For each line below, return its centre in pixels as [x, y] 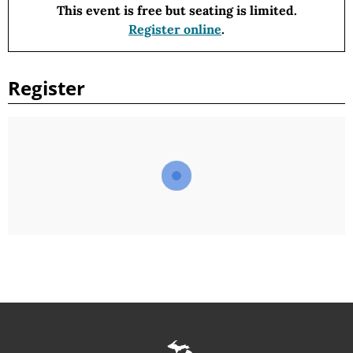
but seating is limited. [231, 11]
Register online [175, 30]
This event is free [109, 11]
